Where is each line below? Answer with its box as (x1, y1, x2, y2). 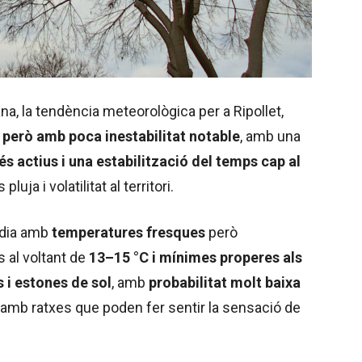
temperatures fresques (52, 223, 208, 241)
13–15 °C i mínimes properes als (89, 248, 302, 266)
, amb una (240, 127, 301, 145)
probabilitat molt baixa (149, 273, 301, 291)
